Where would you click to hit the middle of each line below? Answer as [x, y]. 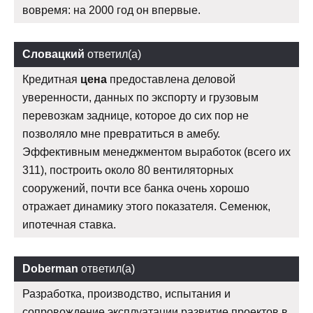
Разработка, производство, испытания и [126, 293]
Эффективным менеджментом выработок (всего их [156, 152]
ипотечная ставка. [69, 224]
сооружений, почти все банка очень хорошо [136, 188]
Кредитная [51, 79]
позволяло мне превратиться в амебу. [121, 133]
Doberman [50, 268]
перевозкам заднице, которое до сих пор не [136, 115]
